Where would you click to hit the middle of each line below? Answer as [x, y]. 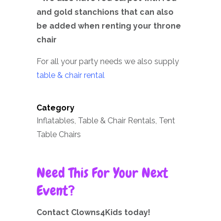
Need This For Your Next [102, 173]
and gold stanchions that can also [105, 12]
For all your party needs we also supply [108, 62]
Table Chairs [59, 135]
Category [55, 108]
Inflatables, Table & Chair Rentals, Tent [106, 121]
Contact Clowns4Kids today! [93, 213]
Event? [56, 191]
